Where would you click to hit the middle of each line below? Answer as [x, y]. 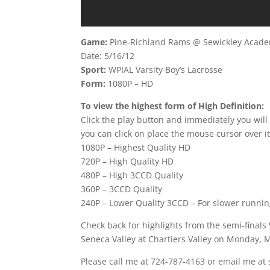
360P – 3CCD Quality [122, 189]
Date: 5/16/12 [108, 56]
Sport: [94, 70]
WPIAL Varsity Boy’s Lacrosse [165, 70]
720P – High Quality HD [127, 162]
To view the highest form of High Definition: [173, 106]
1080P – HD [131, 84]
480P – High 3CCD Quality [132, 175]
